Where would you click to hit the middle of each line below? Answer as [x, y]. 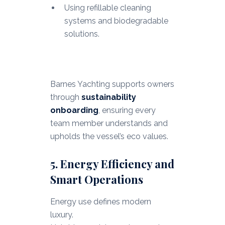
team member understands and [109, 124]
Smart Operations [96, 180]
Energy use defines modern [100, 202]
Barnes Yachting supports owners [112, 84]
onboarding [74, 110]
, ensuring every [127, 110]
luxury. [62, 215]
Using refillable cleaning [107, 8]
